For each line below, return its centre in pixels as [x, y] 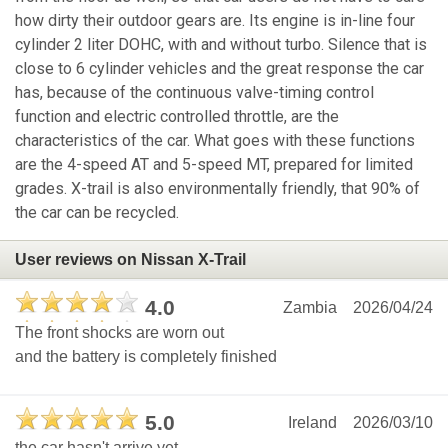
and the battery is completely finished [146, 357]
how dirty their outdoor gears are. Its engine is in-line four [215, 21]
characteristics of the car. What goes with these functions [215, 141]
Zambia [310, 308]
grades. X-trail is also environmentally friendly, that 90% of [217, 189]
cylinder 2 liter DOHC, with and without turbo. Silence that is [221, 45]
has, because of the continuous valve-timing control [194, 93]
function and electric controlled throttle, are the [177, 117]
